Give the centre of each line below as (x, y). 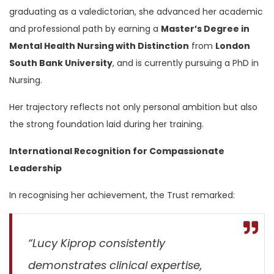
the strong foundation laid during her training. (106, 124)
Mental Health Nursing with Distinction (99, 46)
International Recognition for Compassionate (117, 151)
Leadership (35, 168)
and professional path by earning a (85, 28)
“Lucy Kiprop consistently (97, 243)
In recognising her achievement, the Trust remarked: (122, 195)
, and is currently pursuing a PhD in (186, 63)
